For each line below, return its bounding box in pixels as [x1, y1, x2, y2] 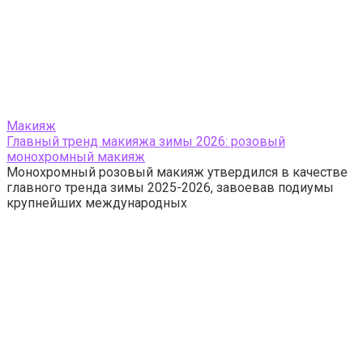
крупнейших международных [6, 195, 187, 211]
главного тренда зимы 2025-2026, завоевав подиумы [6, 180, 334, 195]
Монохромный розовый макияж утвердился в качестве [6, 164, 348, 180]
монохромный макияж [6, 149, 145, 164]
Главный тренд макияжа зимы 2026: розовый [6, 134, 285, 149]
